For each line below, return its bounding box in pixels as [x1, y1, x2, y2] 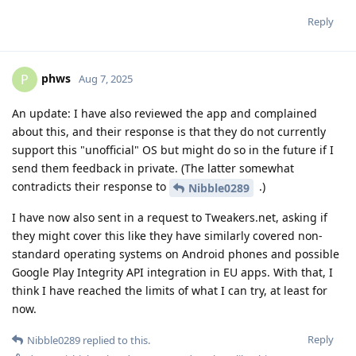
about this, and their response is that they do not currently [12, 123, 326, 139]
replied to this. [80, 332, 150, 347]
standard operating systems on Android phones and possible [12, 246, 339, 261]
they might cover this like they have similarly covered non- [12, 227, 323, 243]
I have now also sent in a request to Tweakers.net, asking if [12, 209, 327, 225]
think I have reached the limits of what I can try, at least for [12, 282, 327, 298]
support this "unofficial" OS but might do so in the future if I [12, 141, 334, 157]
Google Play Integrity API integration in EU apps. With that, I [12, 264, 333, 280]
